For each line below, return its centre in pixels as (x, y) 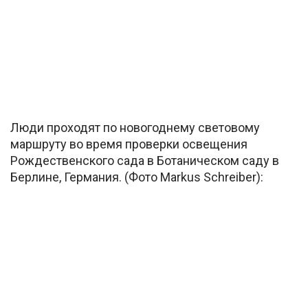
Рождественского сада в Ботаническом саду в (145, 160)
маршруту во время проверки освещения (129, 144)
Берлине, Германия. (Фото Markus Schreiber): (137, 177)
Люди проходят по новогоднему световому (135, 127)
